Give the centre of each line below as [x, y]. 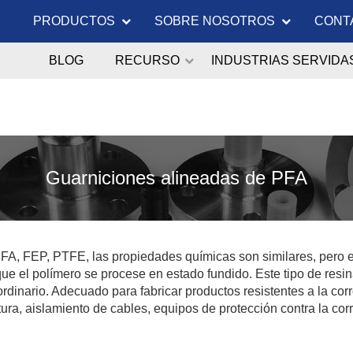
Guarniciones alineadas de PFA [176, 178]
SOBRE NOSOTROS [215, 21]
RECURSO [147, 60]
